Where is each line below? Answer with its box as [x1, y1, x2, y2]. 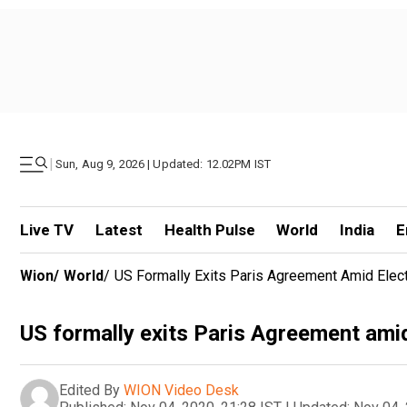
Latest [94, 221, 143, 239]
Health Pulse [164, 221, 255, 239]
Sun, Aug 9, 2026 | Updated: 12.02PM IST [55, 157, 272, 171]
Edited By [59, 381, 120, 399]
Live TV [20, 221, 74, 239]
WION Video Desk [124, 381, 239, 399]
